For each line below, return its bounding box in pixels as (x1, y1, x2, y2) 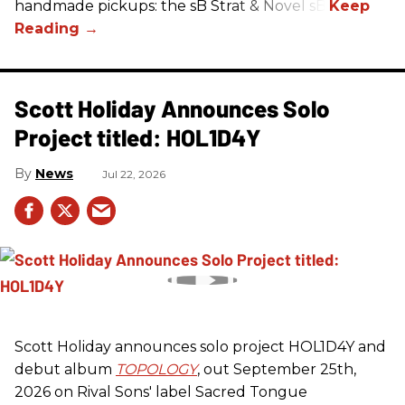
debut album (14, 360, 116, 378)
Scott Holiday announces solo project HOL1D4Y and (14, 337, 386, 355)
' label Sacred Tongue (149, 382, 307, 400)
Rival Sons (77, 382, 149, 400)
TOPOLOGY (116, 360, 197, 378)
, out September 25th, (197, 360, 356, 378)
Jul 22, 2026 (102, 166, 165, 181)
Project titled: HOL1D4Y (14, 122, 261, 151)
